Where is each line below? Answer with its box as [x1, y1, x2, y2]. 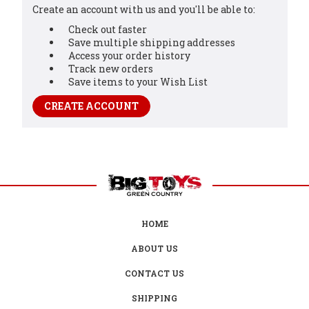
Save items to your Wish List [68, 74, 208, 88]
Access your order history [68, 48, 191, 62]
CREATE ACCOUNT [43, 99, 139, 112]
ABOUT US [131, 242, 178, 254]
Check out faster [68, 22, 148, 36]
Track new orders [68, 61, 154, 75]
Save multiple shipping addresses [68, 35, 236, 49]
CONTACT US [125, 267, 184, 279]
